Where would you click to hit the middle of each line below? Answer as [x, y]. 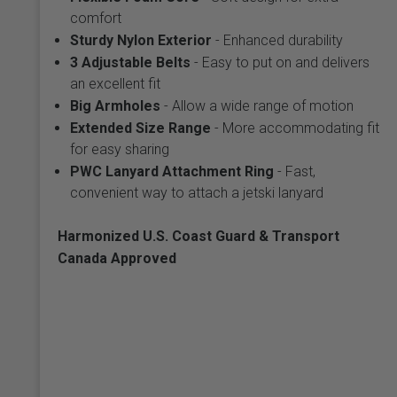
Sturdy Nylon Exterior [140, 40]
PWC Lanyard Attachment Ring [171, 171]
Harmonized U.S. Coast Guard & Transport [198, 236]
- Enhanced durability [277, 40]
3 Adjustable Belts [130, 62]
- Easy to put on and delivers [280, 62]
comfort [95, 18]
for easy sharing [119, 149]
